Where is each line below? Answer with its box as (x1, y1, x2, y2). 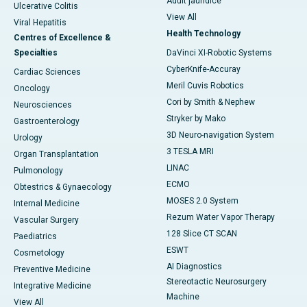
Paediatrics (14, 232, 57, 242)
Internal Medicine (14, 199, 79, 209)
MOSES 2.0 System (167, 196, 238, 206)
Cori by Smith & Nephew (167, 97, 255, 108)
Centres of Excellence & (14, 33, 111, 43)
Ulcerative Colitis (14, 1, 78, 12)
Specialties (14, 48, 58, 58)
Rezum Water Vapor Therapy (167, 212, 275, 223)
